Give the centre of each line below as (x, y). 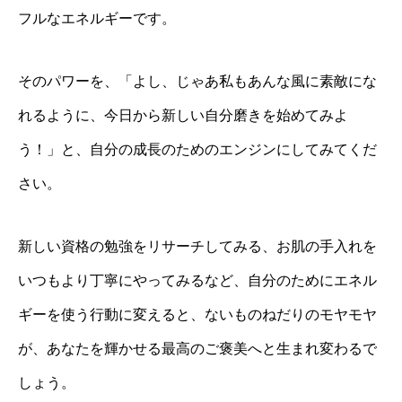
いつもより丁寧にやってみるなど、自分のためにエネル (197, 280)
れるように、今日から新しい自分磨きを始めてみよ (183, 115)
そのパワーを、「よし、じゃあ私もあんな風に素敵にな (197, 81)
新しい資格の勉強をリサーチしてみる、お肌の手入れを (197, 246)
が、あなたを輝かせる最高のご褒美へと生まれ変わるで (197, 349)
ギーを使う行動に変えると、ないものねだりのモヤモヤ (197, 315)
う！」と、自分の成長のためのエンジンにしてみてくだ (197, 149)
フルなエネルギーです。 (97, 18)
